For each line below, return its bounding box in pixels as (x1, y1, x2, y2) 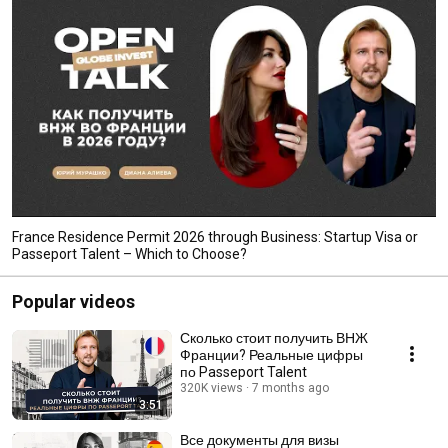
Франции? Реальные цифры (180, 346, 363, 363)
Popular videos (12, 290, 135, 312)
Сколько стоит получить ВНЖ (180, 329, 368, 346)
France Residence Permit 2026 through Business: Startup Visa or (12, 228, 418, 245)
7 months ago (252, 380, 329, 395)
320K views (180, 380, 243, 395)
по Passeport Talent (180, 363, 307, 380)
